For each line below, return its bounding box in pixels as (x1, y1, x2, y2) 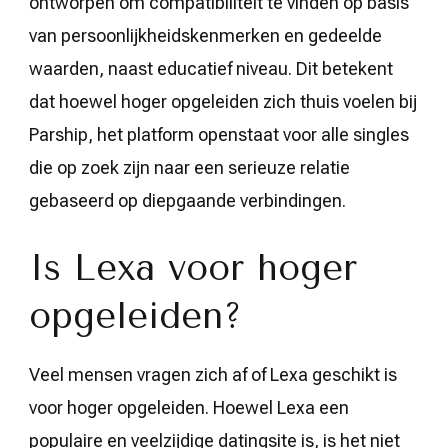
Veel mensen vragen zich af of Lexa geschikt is (29, 363, 397, 385)
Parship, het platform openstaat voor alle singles (29, 123, 409, 145)
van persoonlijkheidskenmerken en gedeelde (29, 24, 382, 46)
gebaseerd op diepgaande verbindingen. (29, 189, 346, 211)
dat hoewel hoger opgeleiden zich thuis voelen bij (29, 90, 417, 112)
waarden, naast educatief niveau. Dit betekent (29, 57, 393, 79)
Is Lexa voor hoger (29, 246, 357, 289)
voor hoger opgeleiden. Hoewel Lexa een (29, 396, 349, 418)
